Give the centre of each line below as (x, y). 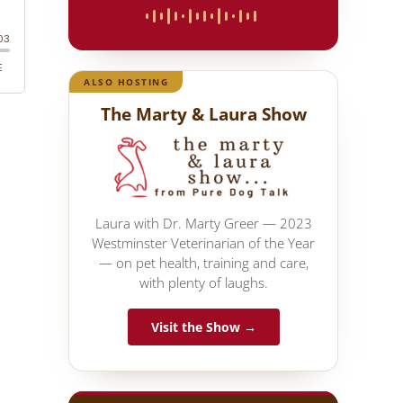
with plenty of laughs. (203, 282)
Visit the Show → (203, 327)
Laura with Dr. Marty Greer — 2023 (203, 223)
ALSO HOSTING (126, 81)
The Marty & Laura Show (203, 113)
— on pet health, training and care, (203, 262)
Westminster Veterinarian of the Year (203, 242)
